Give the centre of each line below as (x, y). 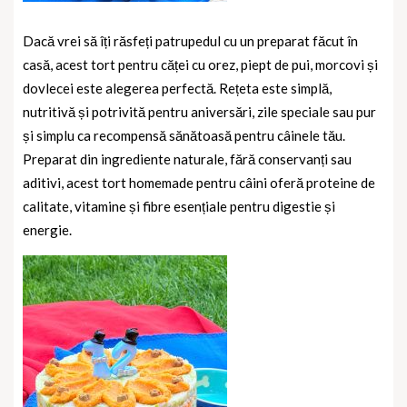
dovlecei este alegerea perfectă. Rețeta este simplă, (177, 89)
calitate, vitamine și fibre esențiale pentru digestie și (179, 207)
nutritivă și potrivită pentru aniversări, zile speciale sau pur (199, 112)
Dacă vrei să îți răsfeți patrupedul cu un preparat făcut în (190, 41)
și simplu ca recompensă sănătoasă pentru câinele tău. (184, 136)
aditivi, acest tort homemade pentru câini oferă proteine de (199, 183)
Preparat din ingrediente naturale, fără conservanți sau (187, 159)
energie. (47, 230)
